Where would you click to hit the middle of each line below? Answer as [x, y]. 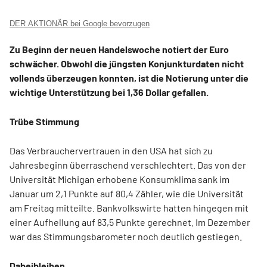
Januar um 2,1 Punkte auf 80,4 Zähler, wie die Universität [127, 193]
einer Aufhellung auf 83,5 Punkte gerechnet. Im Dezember [130, 222]
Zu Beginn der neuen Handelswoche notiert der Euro [119, 49]
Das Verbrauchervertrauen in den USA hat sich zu [111, 150]
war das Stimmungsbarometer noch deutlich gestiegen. [126, 236]
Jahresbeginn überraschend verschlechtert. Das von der [128, 165]
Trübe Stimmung [44, 121]
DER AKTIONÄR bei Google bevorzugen [80, 24]
